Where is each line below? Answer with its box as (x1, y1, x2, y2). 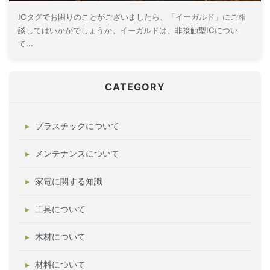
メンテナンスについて (35, 148, 119, 159)
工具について (35, 204, 86, 214)
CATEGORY (105, 81, 165, 93)
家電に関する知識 (35, 176, 102, 186)
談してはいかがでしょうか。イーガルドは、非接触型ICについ (18, 25, 238, 35)
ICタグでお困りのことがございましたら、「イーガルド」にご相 (18, 12, 246, 22)
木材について (35, 231, 86, 242)
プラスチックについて (35, 121, 119, 131)
